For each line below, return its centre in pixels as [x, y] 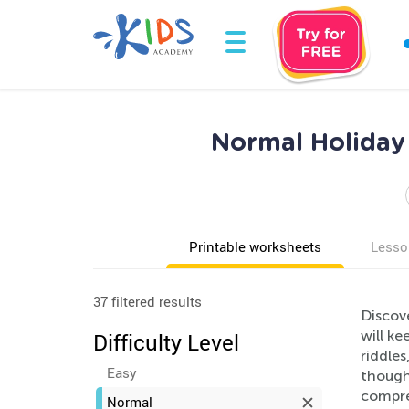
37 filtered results [147, 301]
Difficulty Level [166, 342]
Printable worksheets [255, 246]
